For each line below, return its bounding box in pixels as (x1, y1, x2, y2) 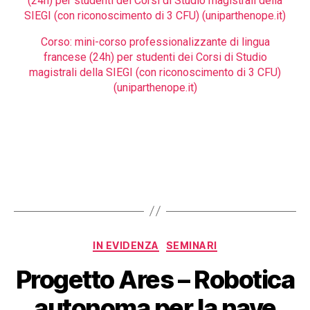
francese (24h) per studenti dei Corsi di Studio (43, 50, 267, 64)
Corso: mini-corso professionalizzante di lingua (40, 35, 270, 48)
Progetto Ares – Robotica (15, 264, 295, 295)
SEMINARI (165, 239, 217, 251)
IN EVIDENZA (93, 239, 159, 251)
